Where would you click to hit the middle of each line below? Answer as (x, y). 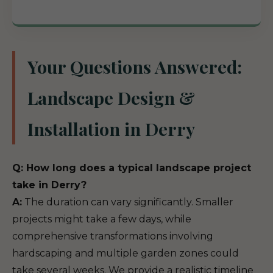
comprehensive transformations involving (113, 236)
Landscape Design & (111, 97)
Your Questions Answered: (135, 66)
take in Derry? (49, 185)
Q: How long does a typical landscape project (132, 168)
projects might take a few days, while (102, 219)
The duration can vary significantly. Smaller (128, 202)
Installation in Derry (111, 129)
